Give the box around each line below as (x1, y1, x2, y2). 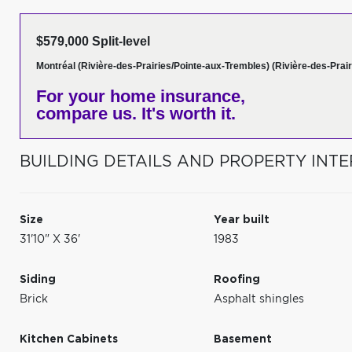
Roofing (214, 274, 261, 285)
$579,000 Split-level (36, 35, 150, 48)
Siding (20, 274, 56, 285)
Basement (214, 334, 273, 345)
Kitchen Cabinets (20, 334, 118, 345)
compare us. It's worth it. (36, 104, 236, 123)
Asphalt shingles (214, 294, 305, 305)
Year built (214, 214, 270, 225)
